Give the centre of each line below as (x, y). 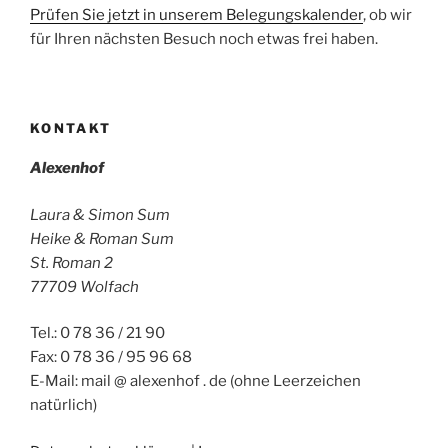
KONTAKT (71, 127)
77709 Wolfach (84, 286)
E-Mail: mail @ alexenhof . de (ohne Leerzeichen (195, 381)
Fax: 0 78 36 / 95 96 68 (111, 357)
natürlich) (63, 405)
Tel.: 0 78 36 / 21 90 (97, 333)
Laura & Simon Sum (100, 214)
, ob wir (387, 15)
